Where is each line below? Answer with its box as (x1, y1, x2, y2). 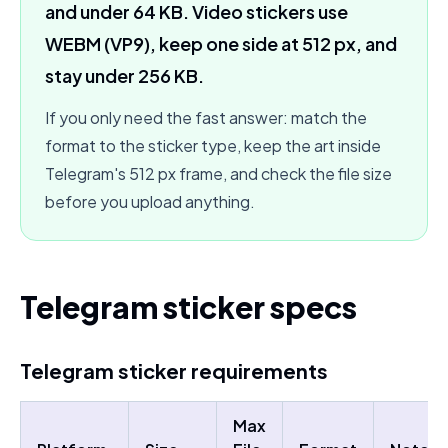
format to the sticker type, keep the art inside (45, 135, 381, 156)
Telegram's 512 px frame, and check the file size (45, 163, 392, 184)
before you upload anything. (45, 191, 255, 212)
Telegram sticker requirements (20, 358, 328, 383)
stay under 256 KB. (45, 64, 204, 87)
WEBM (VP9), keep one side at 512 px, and (45, 32, 397, 55)
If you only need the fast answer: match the (45, 107, 367, 128)
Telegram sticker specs (20, 288, 357, 326)
